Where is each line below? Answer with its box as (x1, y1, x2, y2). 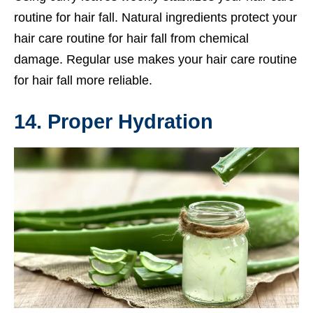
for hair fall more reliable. (14, 73, 152, 88)
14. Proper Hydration (14, 110, 213, 133)
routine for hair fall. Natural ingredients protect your (14, 10, 297, 25)
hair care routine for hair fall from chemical (14, 31, 249, 46)
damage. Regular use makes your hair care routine (14, 52, 297, 67)
